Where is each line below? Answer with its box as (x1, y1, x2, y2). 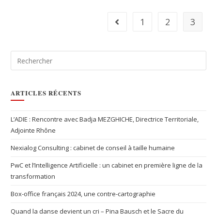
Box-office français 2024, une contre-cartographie (11, 189, 156, 198)
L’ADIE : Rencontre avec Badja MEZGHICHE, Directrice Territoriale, (11, 115, 199, 124)
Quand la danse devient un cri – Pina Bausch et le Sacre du (11, 207, 184, 216)
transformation (11, 172, 56, 181)
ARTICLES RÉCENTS (11, 88, 82, 97)
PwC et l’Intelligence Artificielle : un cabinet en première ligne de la (11, 161, 203, 170)
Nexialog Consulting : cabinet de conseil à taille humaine (11, 143, 175, 152)
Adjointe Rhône (11, 126, 56, 135)
